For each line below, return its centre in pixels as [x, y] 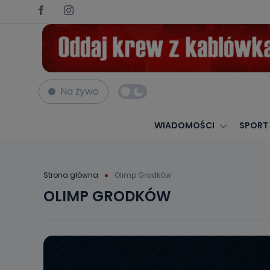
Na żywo [80, 91]
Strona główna [71, 175]
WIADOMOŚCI [184, 125]
